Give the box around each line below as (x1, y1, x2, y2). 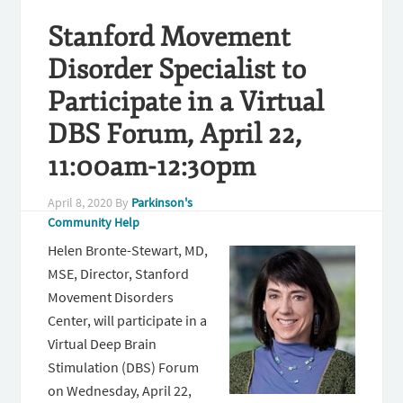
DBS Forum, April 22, (48, 118, 302, 151)
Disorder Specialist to (48, 53, 307, 86)
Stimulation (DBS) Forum (48, 358, 200, 376)
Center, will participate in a (48, 311, 208, 329)
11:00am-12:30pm (48, 150, 256, 184)
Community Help (48, 214, 140, 230)
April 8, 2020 (48, 194, 113, 210)
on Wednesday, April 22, (48, 381, 193, 399)
